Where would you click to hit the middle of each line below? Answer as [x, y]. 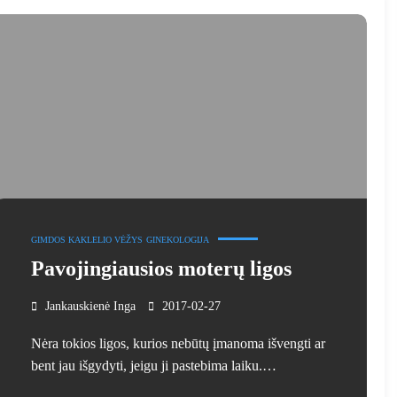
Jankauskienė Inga [90, 306]
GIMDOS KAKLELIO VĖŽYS [86, 239]
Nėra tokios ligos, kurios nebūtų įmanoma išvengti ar [178, 343]
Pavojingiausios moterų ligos [161, 268]
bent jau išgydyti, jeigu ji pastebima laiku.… [153, 365]
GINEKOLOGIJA [177, 239]
